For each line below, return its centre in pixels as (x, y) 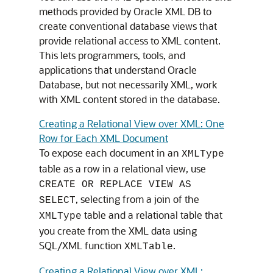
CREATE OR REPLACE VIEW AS (115, 185)
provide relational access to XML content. (130, 41)
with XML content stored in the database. (129, 99)
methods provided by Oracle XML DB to (125, 11)
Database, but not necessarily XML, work (128, 84)
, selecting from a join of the (137, 199)
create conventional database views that (128, 26)
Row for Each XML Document (104, 138)
